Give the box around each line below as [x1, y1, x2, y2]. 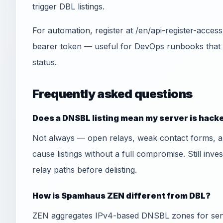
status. [32, 57, 57, 67]
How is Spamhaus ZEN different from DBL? [32, 191, 211, 201]
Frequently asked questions [32, 87, 193, 101]
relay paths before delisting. [32, 165, 137, 175]
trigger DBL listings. [32, 1, 105, 11]
